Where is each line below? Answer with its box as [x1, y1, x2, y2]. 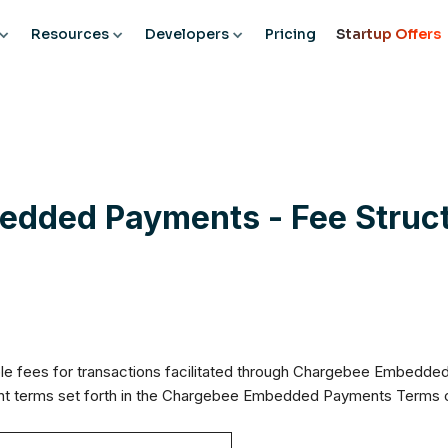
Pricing [264, 25, 316, 43]
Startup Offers [335, 25, 441, 43]
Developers [144, 25, 229, 43]
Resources [30, 25, 109, 43]
